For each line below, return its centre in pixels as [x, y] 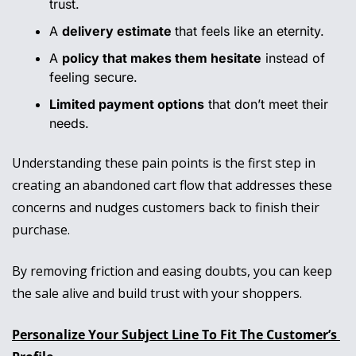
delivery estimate [118, 31]
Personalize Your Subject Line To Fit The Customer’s [174, 335]
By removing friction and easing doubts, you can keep [172, 271]
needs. [69, 124]
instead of [293, 58]
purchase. [43, 230]
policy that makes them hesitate [162, 58]
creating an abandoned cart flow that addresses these [172, 186]
